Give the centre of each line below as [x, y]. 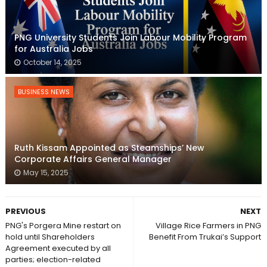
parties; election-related [53, 259]
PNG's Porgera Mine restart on [63, 225]
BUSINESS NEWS [44, 91]
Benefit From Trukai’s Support [205, 237]
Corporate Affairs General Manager [93, 159]
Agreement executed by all [58, 248]
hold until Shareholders [50, 237]
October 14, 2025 [52, 62]
